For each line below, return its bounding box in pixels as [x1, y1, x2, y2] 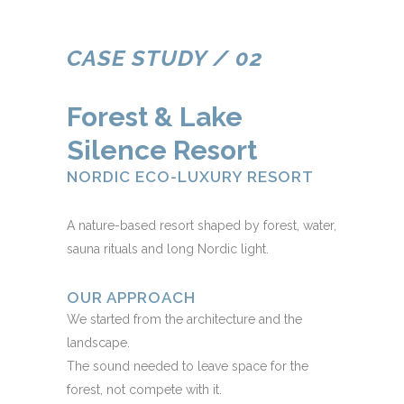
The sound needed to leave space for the [67, 359, 308, 374]
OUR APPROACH [67, 289, 196, 308]
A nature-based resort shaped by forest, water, [67, 218, 336, 234]
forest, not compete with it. [67, 382, 222, 398]
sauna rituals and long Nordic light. [67, 242, 269, 257]
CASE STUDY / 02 [67, 44, 263, 72]
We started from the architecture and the [67, 312, 302, 327]
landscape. [67, 335, 130, 351]
